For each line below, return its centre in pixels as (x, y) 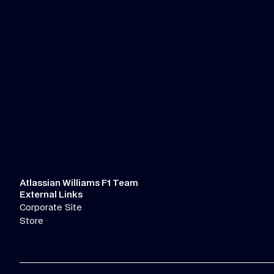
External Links (51, 194)
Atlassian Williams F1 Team (79, 183)
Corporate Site (51, 207)
